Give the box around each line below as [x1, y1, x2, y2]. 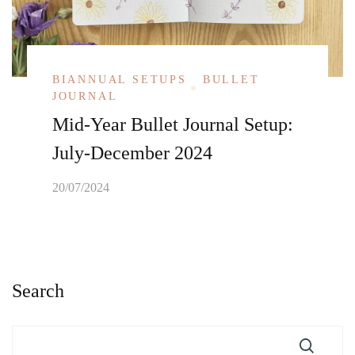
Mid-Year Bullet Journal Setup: [52, 113, 293, 135]
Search [12, 280, 64, 301]
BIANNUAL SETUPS [52, 73, 187, 86]
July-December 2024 [52, 142, 212, 163]
